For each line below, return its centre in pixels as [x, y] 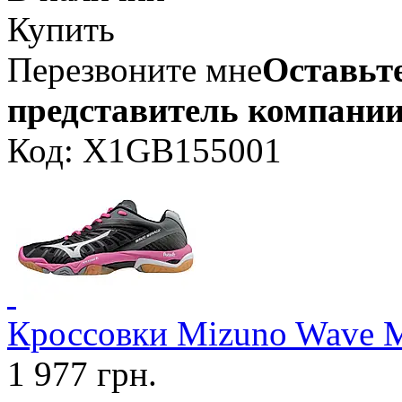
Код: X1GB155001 [144, 150]
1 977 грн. [82, 373]
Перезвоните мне [135, 69]
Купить [61, 29]
